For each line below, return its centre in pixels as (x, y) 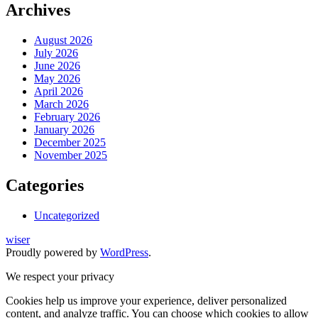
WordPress (124, 252)
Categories (45, 185)
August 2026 (63, 40)
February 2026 (67, 117)
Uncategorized (67, 215)
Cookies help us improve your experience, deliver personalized (146, 300)
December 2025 (70, 143)
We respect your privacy (60, 276)
